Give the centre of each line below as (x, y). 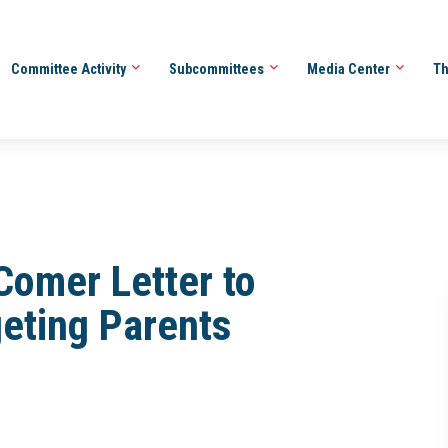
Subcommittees (217, 68)
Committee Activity (69, 68)
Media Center (349, 68)
